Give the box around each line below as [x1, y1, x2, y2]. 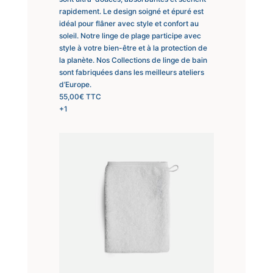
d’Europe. [58, 79, 91, 89]
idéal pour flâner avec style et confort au [58, 18, 199, 28]
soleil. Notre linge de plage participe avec [58, 30, 201, 40]
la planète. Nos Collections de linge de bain [58, 55, 207, 65]
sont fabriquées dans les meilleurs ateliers [58, 67, 204, 77]
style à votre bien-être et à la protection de [58, 43, 207, 52]
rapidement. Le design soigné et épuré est [58, 6, 204, 16]
